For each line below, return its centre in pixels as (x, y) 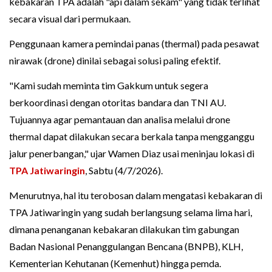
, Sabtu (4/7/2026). (124, 171)
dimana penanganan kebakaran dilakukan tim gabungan (124, 229)
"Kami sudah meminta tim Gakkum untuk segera (109, 86)
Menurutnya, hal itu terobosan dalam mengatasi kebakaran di (136, 195)
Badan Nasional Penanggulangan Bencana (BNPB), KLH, (126, 246)
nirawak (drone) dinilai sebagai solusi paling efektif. (115, 61)
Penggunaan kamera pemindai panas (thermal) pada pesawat (134, 44)
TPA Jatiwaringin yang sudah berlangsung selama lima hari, (131, 212)
